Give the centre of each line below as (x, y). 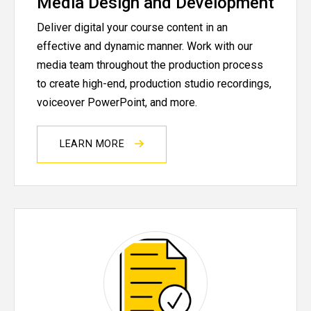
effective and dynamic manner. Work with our (145, 47)
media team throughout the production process (150, 65)
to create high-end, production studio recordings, (154, 84)
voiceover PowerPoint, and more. (117, 103)
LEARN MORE (94, 144)
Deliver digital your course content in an (132, 28)
